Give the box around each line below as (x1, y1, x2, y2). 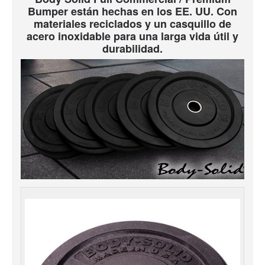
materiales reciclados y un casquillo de (34, 15, 231, 31)
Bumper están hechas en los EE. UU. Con (28, 3, 237, 19)
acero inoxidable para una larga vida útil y (27, 28, 238, 44)
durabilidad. (102, 40, 163, 56)
